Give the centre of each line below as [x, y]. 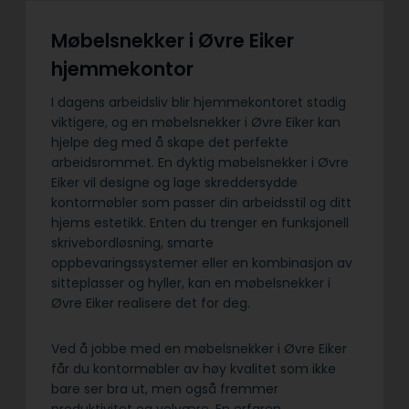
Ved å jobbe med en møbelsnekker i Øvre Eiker [199, 349]
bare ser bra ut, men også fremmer [165, 389]
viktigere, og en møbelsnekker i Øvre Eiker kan [196, 123]
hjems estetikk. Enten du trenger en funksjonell [200, 223]
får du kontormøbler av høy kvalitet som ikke [194, 369]
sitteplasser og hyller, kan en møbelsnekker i [191, 283]
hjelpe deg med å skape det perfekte [170, 143]
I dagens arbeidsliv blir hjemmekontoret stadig [199, 103]
